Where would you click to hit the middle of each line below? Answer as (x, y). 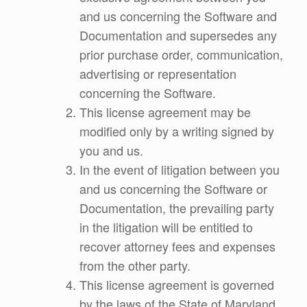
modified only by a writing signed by (177, 131)
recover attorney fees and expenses (177, 246)
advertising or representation (158, 73)
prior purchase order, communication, (181, 54)
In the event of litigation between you (180, 169)
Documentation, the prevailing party (177, 207)
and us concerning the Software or (173, 188)
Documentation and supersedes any (178, 35)
